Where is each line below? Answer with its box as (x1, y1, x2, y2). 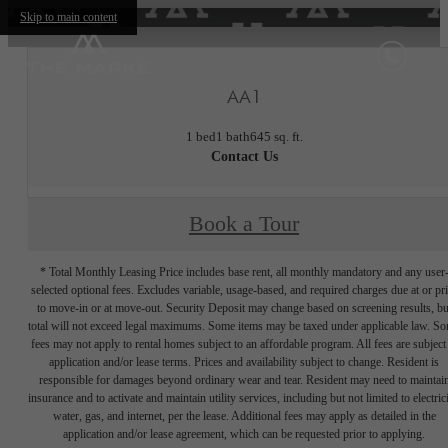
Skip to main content (20, 10, 117, 24)
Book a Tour (189, 212, 299, 237)
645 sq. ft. (249, 128, 303, 144)
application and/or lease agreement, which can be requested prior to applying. (63, 426, 425, 441)
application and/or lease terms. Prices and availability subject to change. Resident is (49, 354, 439, 369)
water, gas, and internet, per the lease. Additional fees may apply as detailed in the (52, 408, 436, 423)
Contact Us (210, 148, 278, 164)
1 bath (215, 128, 250, 144)
